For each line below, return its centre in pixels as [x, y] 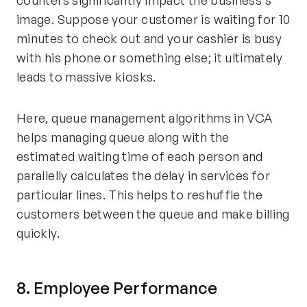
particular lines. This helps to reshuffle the [140, 194]
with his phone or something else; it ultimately [149, 57]
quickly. [38, 233]
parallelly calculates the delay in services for [143, 175]
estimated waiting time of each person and [140, 156]
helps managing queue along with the [123, 137]
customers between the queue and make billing [153, 213]
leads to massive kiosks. [86, 76]
